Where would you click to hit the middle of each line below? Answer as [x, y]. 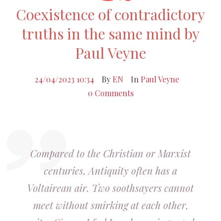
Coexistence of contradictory [110, 14]
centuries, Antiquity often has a [110, 170]
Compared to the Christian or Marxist [110, 153]
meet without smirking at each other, [110, 205]
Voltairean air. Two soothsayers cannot [110, 188]
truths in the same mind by [110, 34]
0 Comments [110, 93]
